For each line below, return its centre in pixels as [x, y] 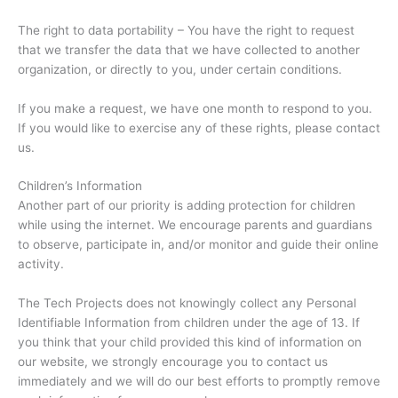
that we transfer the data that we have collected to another [189, 49]
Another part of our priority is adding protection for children [187, 206]
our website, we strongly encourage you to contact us [173, 362]
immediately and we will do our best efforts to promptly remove [199, 382]
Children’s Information [80, 186]
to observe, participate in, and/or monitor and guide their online [198, 245]
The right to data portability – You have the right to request [186, 30]
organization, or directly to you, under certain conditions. [180, 69]
